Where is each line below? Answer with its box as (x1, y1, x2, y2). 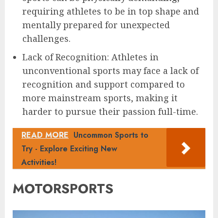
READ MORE (21, 129, 69, 141)
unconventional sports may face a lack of (22, 65, 199, 77)
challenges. (22, 33, 71, 45)
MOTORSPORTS (13, 179, 113, 198)
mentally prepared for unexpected (22, 19, 170, 31)
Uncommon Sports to (73, 129, 148, 141)
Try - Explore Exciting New (21, 143, 117, 155)
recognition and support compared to (22, 78, 185, 91)
